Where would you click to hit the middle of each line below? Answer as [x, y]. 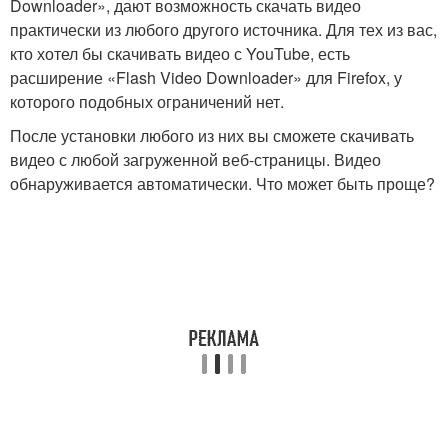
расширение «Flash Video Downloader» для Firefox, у [206, 77]
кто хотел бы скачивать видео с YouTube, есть [180, 53]
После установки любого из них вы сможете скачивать [212, 135]
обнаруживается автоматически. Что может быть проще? [222, 183]
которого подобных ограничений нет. [147, 101]
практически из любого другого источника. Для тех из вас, [223, 29]
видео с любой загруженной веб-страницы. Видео [195, 159]
